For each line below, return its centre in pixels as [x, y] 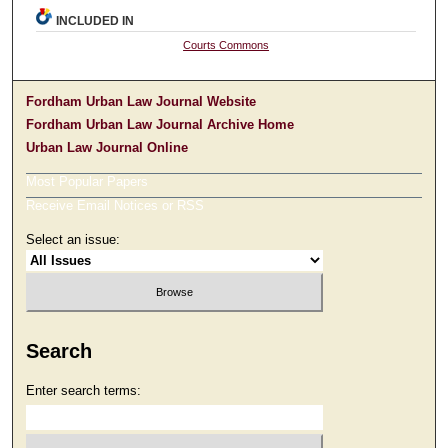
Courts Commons [226, 45]
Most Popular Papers [87, 182]
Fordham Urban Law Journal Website [141, 102]
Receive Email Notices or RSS [115, 206]
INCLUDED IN [95, 21]
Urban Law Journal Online [107, 148]
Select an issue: [73, 240]
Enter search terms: [84, 391]
